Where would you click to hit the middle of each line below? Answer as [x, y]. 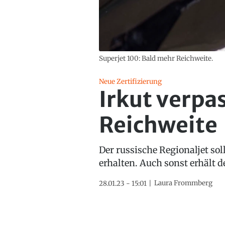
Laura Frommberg [183, 183]
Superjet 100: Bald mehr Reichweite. [156, 58]
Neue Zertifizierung [130, 82]
